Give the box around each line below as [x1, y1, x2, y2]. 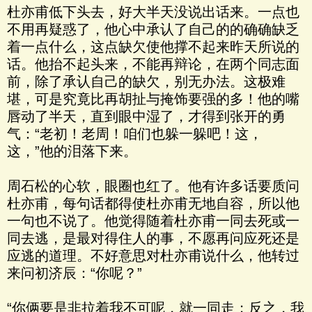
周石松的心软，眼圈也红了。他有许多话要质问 [7, 178, 299, 194]
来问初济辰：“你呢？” [7, 265, 142, 281]
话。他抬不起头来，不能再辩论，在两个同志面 [7, 56, 299, 72]
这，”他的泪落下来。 [7, 143, 137, 159]
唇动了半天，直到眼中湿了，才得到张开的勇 [7, 109, 286, 124]
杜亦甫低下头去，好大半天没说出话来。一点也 [7, 4, 299, 19]
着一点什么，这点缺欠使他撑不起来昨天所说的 [7, 39, 299, 54]
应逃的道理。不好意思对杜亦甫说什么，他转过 [7, 248, 299, 263]
